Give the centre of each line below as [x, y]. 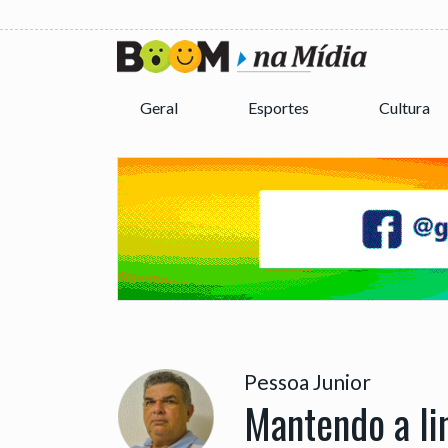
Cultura [406, 107]
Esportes [280, 107]
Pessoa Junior [307, 381]
